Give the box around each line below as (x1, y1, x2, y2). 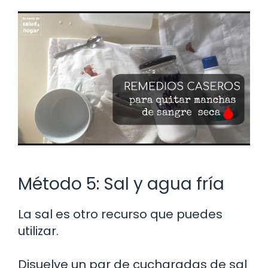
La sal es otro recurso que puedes (18, 205, 223, 223)
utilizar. (18, 222, 59, 239)
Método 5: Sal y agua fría (18, 172, 224, 196)
